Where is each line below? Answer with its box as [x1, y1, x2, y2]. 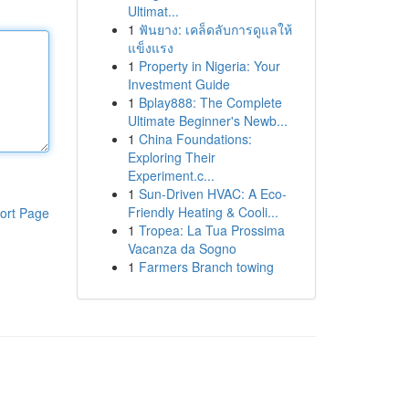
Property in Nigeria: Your [138, 57, 280, 75]
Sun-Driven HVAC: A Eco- [138, 184, 287, 203]
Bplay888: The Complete [138, 93, 282, 111]
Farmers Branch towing [138, 257, 274, 276]
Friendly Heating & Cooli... [127, 203, 278, 221]
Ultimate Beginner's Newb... [127, 111, 288, 130]
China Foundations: [138, 130, 252, 148]
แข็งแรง [127, 38, 173, 57]
